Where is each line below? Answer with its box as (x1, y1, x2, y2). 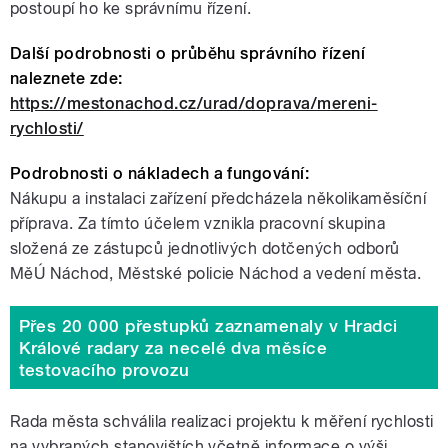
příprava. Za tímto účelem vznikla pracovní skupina (10, 214, 386, 234)
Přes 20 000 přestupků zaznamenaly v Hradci (18, 315, 398, 336)
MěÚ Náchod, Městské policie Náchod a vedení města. (10, 264, 422, 284)
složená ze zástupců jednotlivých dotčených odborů (10, 239, 400, 259)
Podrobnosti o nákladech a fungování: (10, 164, 310, 184)
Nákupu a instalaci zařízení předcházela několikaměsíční (10, 189, 427, 209)
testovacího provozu (18, 359, 190, 380)
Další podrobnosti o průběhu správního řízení (10, 44, 366, 64)
